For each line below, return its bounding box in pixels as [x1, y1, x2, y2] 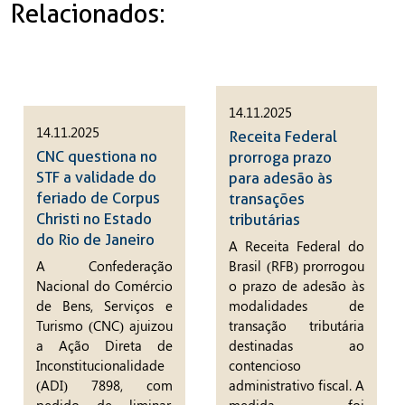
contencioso [228, 356, 301, 375]
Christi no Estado [36, 209, 153, 228]
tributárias [228, 210, 300, 229]
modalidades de [228, 297, 365, 316]
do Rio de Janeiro [36, 230, 155, 249]
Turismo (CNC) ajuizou [36, 316, 173, 335]
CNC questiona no [36, 146, 158, 165]
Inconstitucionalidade [36, 356, 165, 375]
